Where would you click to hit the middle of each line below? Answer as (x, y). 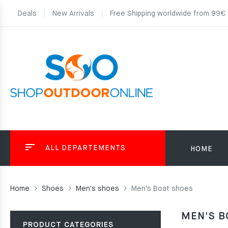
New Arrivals (73, 14)
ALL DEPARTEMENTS (85, 148)
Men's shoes (97, 189)
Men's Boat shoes (162, 189)
